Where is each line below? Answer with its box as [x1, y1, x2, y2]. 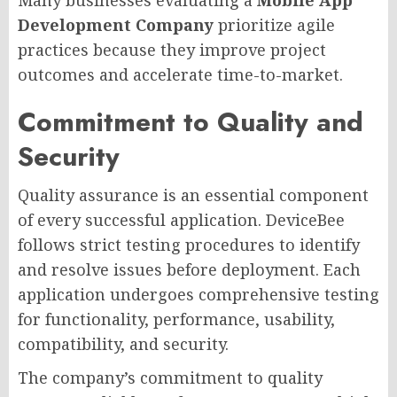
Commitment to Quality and [18, 102, 363, 141]
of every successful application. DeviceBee [18, 208, 345, 230]
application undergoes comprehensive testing [18, 283, 379, 305]
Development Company [18, 13, 214, 35]
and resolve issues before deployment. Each [18, 258, 361, 280]
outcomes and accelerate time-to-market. [18, 63, 343, 85]
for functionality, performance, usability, [18, 307, 335, 330]
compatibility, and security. [18, 332, 229, 354]
